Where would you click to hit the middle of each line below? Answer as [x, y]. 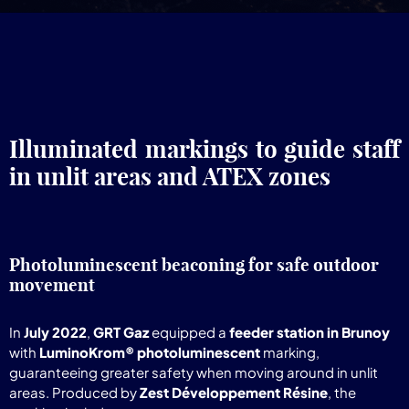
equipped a [189, 332]
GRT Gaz [121, 332]
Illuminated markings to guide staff [204, 149]
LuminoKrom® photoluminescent [150, 352]
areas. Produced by [74, 392]
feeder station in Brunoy [309, 332]
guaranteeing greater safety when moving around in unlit [194, 372]
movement [52, 285]
